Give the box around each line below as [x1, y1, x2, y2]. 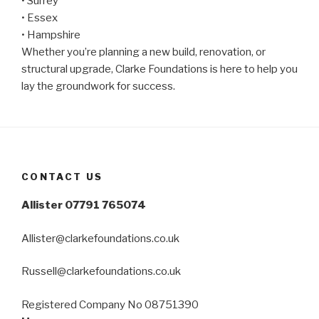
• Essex [21, 11, 58, 24]
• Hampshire [21, 28, 80, 41]
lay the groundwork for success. [21, 79, 175, 93]
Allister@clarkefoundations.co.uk [21, 231, 179, 245]
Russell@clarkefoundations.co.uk [21, 265, 181, 278]
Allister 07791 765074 [21, 199, 148, 212]
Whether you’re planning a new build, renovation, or [21, 45, 266, 58]
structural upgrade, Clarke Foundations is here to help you [21, 62, 298, 75]
